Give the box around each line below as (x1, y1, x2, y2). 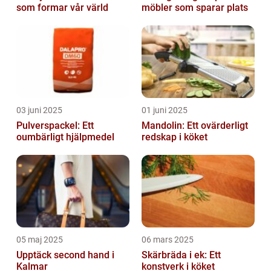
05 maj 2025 (16, 234, 63, 244)
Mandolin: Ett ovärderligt (142, 119, 248, 131)
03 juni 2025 (16, 105, 62, 115)
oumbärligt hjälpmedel (16, 131, 114, 143)
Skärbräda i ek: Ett (142, 249, 221, 261)
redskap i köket (142, 131, 207, 143)
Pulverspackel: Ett (16, 119, 94, 131)
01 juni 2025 (142, 105, 188, 115)
